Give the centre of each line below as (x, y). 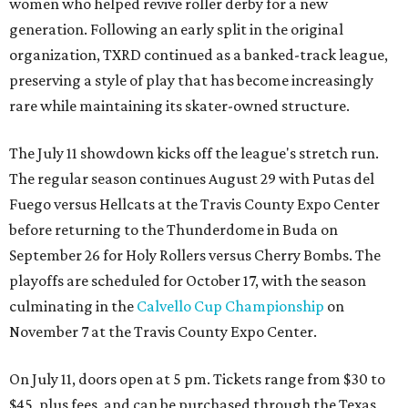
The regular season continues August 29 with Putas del (192, 178)
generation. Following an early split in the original (176, 29)
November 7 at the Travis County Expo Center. (163, 331)
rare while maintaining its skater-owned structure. (179, 105)
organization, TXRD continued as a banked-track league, (199, 54)
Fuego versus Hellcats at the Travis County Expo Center (194, 204)
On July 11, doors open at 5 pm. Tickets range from (176, 378)
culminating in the (73, 306)
